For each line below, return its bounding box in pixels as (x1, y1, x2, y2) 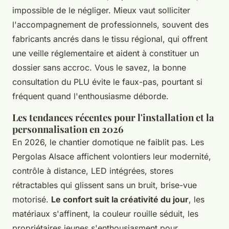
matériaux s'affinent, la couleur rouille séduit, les (12, 208, 198, 219)
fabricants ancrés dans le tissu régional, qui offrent (12, 33, 208, 44)
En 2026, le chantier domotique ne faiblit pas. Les (12, 136, 204, 147)
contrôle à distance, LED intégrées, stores (12, 165, 173, 176)
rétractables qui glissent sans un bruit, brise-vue (12, 179, 197, 190)
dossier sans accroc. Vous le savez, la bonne (12, 62, 186, 73)
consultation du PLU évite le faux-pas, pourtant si (12, 76, 202, 87)
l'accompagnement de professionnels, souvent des (12, 19, 209, 30)
